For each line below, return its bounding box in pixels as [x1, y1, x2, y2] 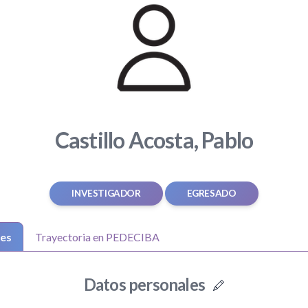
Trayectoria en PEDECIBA [35, 230, 159, 244]
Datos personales [83, 274, 208, 295]
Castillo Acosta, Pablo [54, 126, 254, 154]
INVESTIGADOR [71, 188, 141, 199]
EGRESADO [186, 188, 236, 199]
